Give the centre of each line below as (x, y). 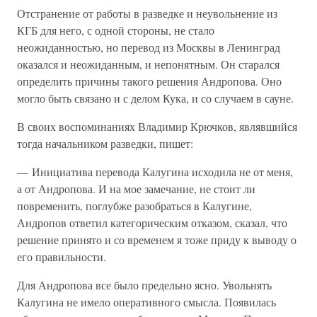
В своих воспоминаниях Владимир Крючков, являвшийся (157, 126)
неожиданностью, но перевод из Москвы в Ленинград (149, 47)
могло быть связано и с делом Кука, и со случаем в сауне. (155, 98)
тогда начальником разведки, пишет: (105, 143)
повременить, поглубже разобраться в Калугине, (134, 206)
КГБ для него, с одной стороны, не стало (116, 30)
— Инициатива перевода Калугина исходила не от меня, (155, 172)
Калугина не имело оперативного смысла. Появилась (146, 302)
